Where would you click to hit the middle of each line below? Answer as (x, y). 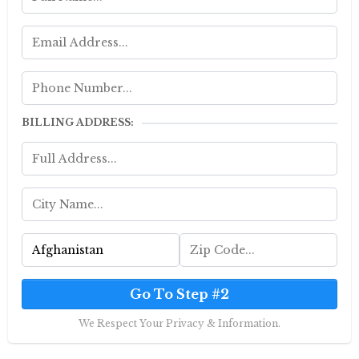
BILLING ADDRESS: (78, 122)
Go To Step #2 (179, 294)
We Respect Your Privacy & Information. (179, 323)
